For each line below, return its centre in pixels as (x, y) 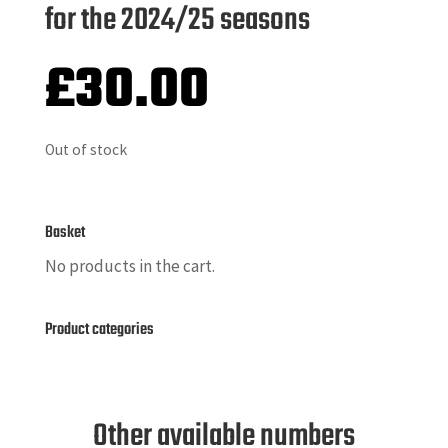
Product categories (99, 330)
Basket (64, 233)
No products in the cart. (129, 266)
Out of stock (85, 149)
